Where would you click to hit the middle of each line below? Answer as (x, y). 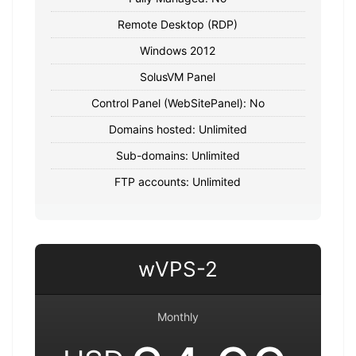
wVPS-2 (178, 269)
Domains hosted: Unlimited (178, 129)
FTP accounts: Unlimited (178, 181)
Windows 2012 (178, 50)
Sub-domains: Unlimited (178, 155)
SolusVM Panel (178, 76)
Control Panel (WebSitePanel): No (178, 103)
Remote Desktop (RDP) (178, 24)
